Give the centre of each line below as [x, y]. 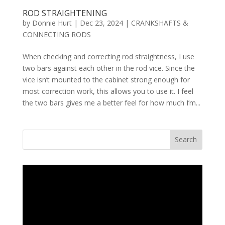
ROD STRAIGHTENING [65, 13]
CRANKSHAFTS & [159, 23]
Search [186, 140]
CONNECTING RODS [57, 34]
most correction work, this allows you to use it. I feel [108, 91]
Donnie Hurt [52, 23]
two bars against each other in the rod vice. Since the [108, 68]
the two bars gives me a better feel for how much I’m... [111, 102]
